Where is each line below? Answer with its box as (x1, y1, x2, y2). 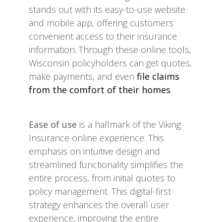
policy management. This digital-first (29, 185, 171, 197)
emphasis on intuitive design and (29, 145, 160, 157)
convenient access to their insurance (29, 30, 177, 42)
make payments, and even (29, 70, 137, 82)
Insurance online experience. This (29, 132, 164, 144)
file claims (137, 70, 179, 82)
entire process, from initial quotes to (29, 172, 175, 184)
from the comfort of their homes (29, 84, 170, 96)
